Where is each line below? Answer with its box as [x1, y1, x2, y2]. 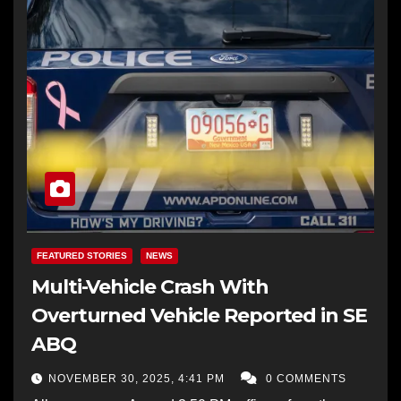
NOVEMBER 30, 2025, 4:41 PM [48, 371, 228, 385]
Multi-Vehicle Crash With [31, 274, 269, 299]
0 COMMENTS [266, 371, 346, 385]
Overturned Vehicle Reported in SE [31, 303, 367, 328]
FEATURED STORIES [37, 250, 127, 260]
